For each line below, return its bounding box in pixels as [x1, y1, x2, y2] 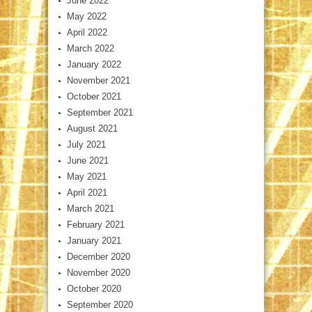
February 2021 [67, 219, 125, 230]
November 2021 [67, 75, 130, 86]
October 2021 [67, 91, 121, 102]
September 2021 [67, 107, 133, 118]
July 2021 [67, 139, 106, 150]
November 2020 [67, 267, 130, 278]
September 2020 [67, 299, 133, 310]
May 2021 [67, 171, 107, 182]
